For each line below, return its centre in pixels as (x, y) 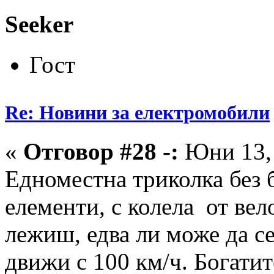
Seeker (39, 24)
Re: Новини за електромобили (137, 112)
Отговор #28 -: (101, 152)
